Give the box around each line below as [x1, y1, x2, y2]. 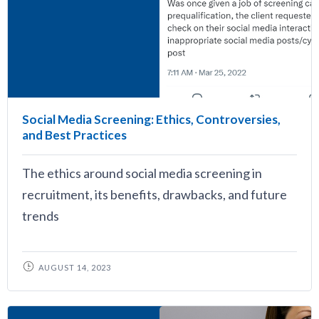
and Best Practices [22, 127, 127, 142]
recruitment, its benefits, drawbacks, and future [22, 187, 287, 202]
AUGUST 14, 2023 [38, 263, 111, 272]
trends [22, 208, 59, 224]
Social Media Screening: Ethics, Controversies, [22, 112, 281, 127]
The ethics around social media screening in [22, 165, 262, 181]
